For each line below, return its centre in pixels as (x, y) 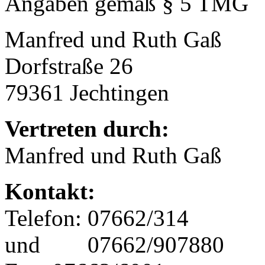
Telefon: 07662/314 (97, 218)
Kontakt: (50, 191)
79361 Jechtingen (87, 93)
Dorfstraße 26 (69, 66)
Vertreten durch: (87, 129)
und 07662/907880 (114, 245)
